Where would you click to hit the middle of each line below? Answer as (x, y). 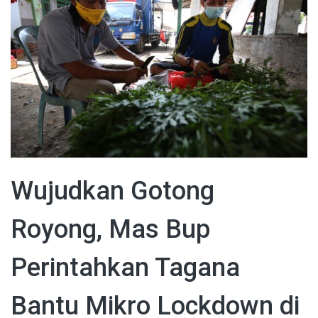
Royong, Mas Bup (110, 229)
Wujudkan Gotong (113, 191)
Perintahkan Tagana (125, 267)
